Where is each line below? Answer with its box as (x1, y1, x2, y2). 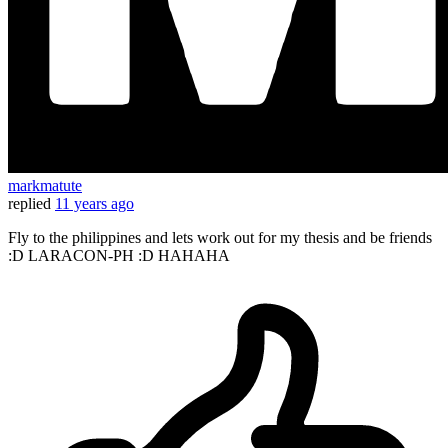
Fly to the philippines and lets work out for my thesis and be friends (8, 229, 432, 247)
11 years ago (55, 195, 134, 213)
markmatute (8, 177, 82, 195)
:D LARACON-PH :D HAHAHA (8, 247, 230, 265)
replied (8, 195, 51, 213)
